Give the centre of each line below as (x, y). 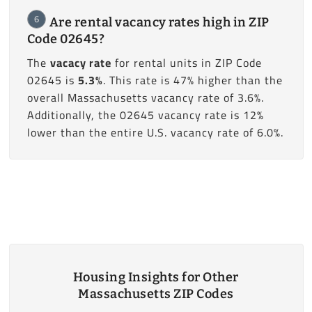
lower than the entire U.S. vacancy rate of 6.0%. (155, 132)
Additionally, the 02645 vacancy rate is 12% (145, 115)
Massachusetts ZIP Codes (156, 294)
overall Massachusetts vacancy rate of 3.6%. (145, 97)
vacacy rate (80, 62)
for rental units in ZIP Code (186, 62)
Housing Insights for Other (156, 278)
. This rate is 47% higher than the (193, 80)
